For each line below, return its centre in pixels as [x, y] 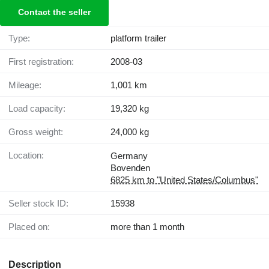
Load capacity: [39, 109]
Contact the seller [54, 12]
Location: [29, 156]
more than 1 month [147, 227]
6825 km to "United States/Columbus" [184, 180]
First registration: [44, 62]
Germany [129, 156]
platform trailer [138, 38]
